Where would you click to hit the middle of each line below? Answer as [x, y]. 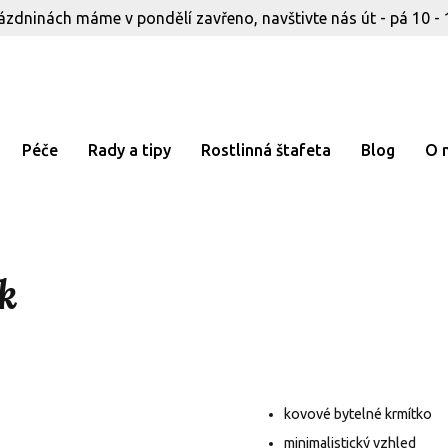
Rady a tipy [129, 150]
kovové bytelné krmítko [358, 414]
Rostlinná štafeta [266, 150]
